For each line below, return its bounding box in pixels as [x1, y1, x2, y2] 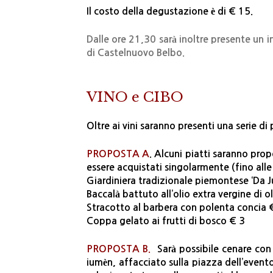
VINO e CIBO [87, 88, 183, 106]
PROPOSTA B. [87, 244, 151, 254]
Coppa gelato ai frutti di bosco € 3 [87, 216, 245, 226]
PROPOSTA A [87, 149, 150, 159]
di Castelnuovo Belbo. [87, 48, 185, 58]
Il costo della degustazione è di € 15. [87, 7, 253, 16]
